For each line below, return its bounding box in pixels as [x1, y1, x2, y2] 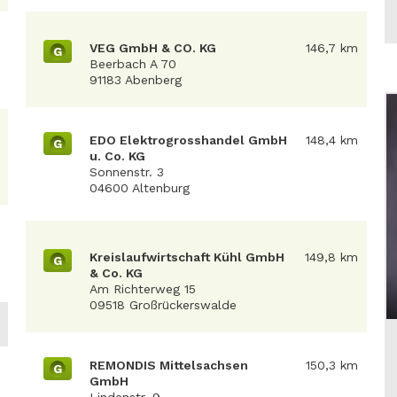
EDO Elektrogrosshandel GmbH [90, 133, 287, 147]
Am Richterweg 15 [90, 282, 196, 296]
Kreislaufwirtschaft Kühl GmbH [90, 250, 284, 264]
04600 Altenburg [90, 181, 190, 195]
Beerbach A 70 [90, 57, 176, 71]
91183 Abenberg [90, 73, 182, 87]
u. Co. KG [90, 149, 145, 163]
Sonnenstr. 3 [90, 165, 164, 179]
